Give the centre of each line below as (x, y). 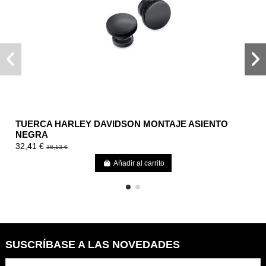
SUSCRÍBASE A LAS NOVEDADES (93, 244)
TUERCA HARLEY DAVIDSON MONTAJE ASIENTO (122, 123)
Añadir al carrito (139, 163)
